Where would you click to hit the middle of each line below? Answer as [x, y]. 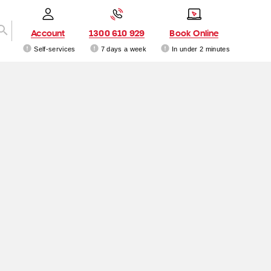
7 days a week [123, 49]
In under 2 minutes [201, 49]
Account [48, 33]
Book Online [194, 33]
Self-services [55, 49]
